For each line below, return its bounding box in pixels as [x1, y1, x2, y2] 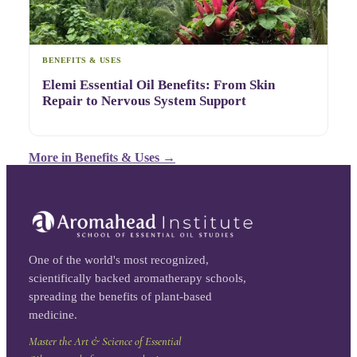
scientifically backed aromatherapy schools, [29, 271, 246, 284]
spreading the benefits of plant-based [29, 289, 212, 303]
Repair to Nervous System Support [42, 93, 246, 108]
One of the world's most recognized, [29, 253, 209, 266]
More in [29, 150, 75, 164]
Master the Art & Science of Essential [29, 334, 181, 348]
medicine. [29, 308, 77, 321]
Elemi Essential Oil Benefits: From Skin [42, 77, 275, 92]
